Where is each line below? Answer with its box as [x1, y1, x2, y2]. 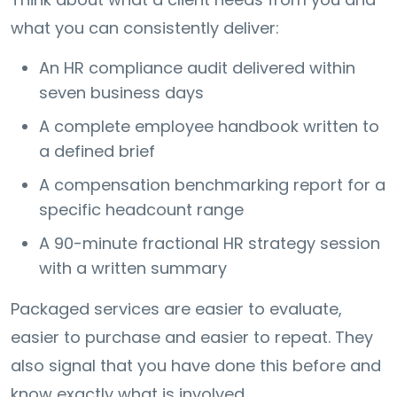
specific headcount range [39, 198, 244, 221]
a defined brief [39, 139, 155, 162]
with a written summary [39, 256, 227, 279]
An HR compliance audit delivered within [39, 56, 355, 79]
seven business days [39, 81, 204, 104]
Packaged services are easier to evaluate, [11, 297, 342, 320]
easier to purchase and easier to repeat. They [11, 325, 373, 348]
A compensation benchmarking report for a [39, 173, 385, 196]
